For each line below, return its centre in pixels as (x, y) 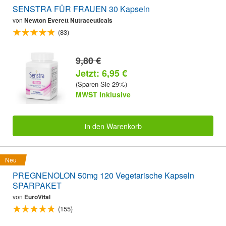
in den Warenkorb (113, 126)
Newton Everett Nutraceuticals (68, 20)
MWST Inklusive (103, 95)
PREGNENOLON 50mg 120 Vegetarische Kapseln (103, 175)
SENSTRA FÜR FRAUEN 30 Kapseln (81, 9)
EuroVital (37, 196)
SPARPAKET (37, 185)
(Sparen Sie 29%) (101, 84)
